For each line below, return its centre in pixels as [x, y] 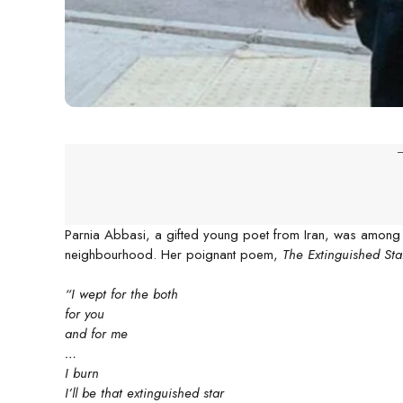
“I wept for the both [121, 295]
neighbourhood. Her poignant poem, [174, 254]
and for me [96, 334]
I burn [82, 374]
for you [85, 314]
